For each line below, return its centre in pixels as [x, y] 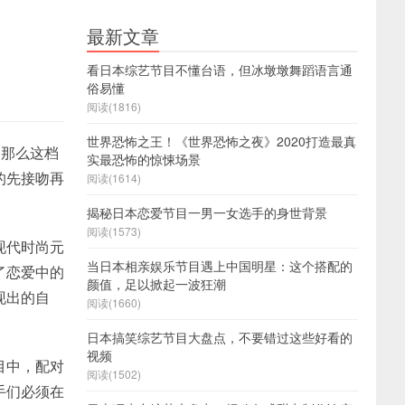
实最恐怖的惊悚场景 [144, 159]
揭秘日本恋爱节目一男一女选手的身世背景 [207, 212]
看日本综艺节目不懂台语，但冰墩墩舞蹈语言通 [220, 70]
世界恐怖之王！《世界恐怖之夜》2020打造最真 [221, 141]
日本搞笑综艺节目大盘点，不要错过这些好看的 [220, 337]
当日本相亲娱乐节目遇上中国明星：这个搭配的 [220, 266]
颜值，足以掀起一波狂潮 [156, 284]
